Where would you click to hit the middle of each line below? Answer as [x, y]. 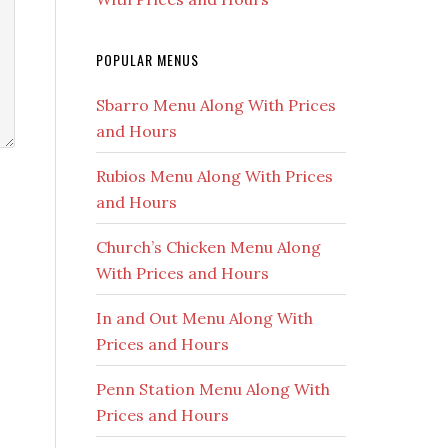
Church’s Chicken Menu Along [208, 247]
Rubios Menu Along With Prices [214, 176]
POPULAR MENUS [147, 59]
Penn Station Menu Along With [213, 389]
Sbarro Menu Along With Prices [216, 105]
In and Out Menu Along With [204, 318]
